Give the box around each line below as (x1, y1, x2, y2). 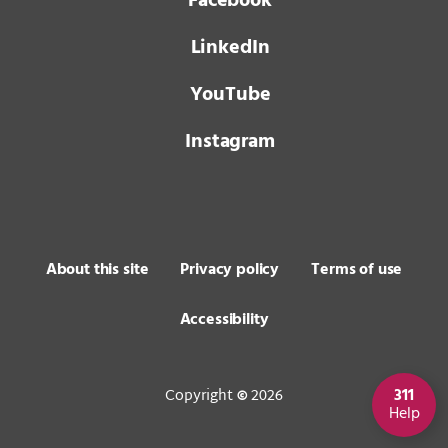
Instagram (185, 125, 275, 158)
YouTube (189, 78, 271, 111)
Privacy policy (180, 256, 280, 283)
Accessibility (179, 306, 269, 333)
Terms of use (311, 256, 403, 283)
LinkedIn (190, 31, 270, 64)
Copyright (165, 382, 237, 410)
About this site (45, 256, 149, 283)
